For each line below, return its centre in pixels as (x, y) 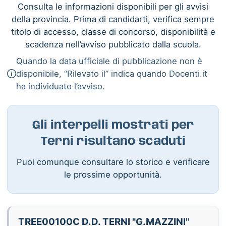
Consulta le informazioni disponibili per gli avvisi (113, 6)
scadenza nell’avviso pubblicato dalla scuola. (113, 44)
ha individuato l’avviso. (61, 86)
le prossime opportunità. (113, 174)
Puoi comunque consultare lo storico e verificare (113, 162)
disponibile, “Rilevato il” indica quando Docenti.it (112, 73)
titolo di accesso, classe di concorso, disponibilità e (113, 32)
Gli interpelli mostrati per (113, 125)
